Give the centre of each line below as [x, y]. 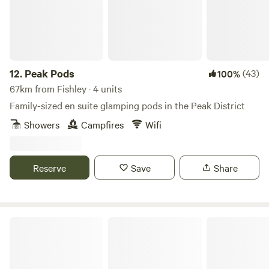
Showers [42, 124]
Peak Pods [50, 73]
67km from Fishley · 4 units [66, 88]
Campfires [102, 124]
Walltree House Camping [54, 221]
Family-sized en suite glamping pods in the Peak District [127, 105]
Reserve [50, 168]
